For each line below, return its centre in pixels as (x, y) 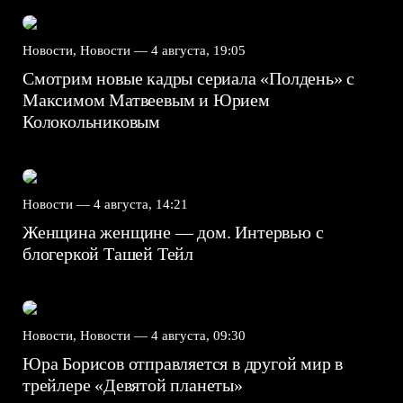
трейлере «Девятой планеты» (135, 385)
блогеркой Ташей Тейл (110, 253)
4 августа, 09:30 (198, 336)
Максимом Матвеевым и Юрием (146, 100)
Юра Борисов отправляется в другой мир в (183, 364)
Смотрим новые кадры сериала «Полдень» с (189, 79)
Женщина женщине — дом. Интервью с (173, 232)
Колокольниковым (94, 122)
